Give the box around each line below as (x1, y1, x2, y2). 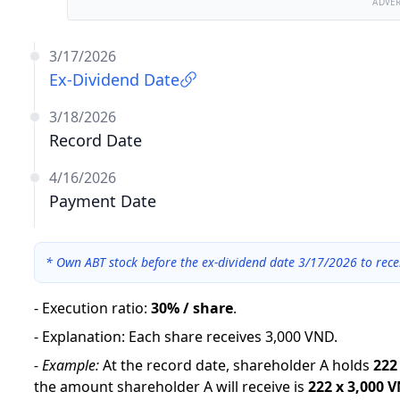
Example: (42, 355, 99, 375)
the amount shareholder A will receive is (34, 377, 304, 396)
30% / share (151, 298, 233, 318)
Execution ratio (42, 298, 144, 318)
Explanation (42, 327, 121, 346)
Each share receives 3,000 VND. (129, 327, 337, 346)
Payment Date (49, 190, 156, 212)
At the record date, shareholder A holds (103, 355, 370, 375)
